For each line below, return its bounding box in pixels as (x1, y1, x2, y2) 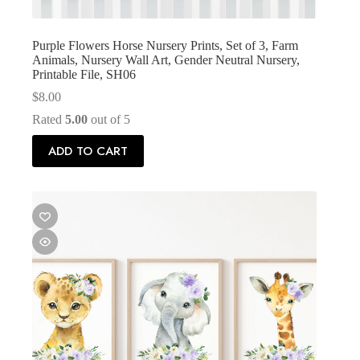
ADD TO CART (48, 142, 128, 161)
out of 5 (88, 112, 130, 127)
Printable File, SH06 (32, 67, 136, 82)
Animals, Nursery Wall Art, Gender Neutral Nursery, (32, 53, 300, 67)
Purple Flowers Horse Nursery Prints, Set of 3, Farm (32, 39, 298, 53)
